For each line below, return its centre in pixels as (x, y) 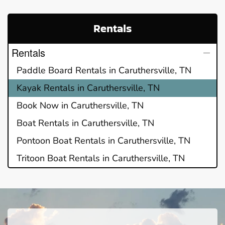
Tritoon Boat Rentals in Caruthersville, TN (101, 158)
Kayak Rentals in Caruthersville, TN (88, 88)
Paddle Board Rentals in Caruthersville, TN (104, 70)
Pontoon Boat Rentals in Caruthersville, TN (103, 140)
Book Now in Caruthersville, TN (80, 105)
